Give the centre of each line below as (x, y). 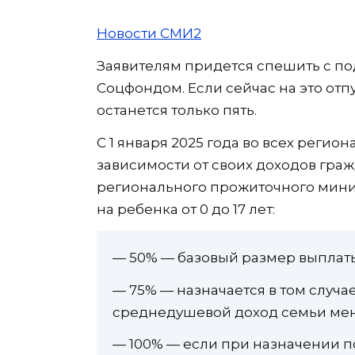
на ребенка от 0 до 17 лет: (186, 209)
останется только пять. (177, 110)
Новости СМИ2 (149, 33)
